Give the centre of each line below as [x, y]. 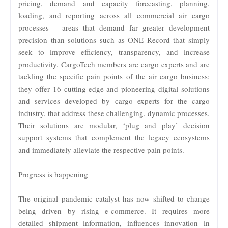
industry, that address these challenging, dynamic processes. [114, 113]
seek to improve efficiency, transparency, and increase [114, 52]
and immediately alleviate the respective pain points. [101, 149]
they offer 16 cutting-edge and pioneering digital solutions [114, 88]
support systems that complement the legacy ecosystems [114, 137]
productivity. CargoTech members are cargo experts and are [114, 64]
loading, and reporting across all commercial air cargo [114, 15]
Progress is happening [53, 174]
